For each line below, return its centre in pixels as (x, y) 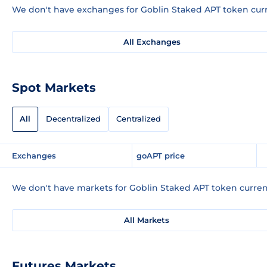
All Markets (146, 220)
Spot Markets (54, 87)
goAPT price (161, 155)
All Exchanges (152, 41)
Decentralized (73, 119)
